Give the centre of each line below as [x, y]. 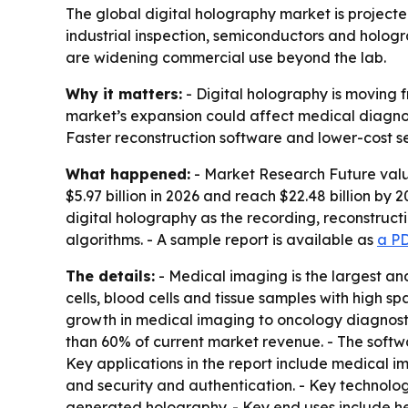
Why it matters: [124, 94]
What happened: [128, 174]
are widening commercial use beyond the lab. [226, 58]
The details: [110, 276]
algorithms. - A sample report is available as [221, 240]
